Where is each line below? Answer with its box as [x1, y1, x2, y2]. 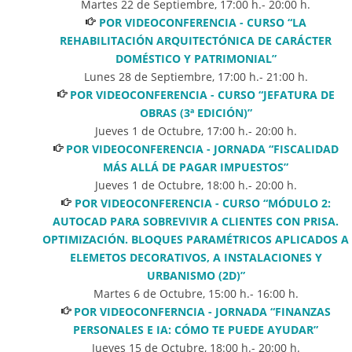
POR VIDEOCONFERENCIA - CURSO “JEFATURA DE [70, 86, 335, 102]
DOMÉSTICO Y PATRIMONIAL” [115, 50, 277, 66]
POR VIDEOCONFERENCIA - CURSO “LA [98, 14, 306, 30]
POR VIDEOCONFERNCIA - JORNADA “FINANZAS [74, 303, 332, 319]
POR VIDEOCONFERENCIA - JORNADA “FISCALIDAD [66, 141, 339, 156]
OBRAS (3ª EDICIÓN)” [139, 104, 252, 120]
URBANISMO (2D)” [146, 267, 245, 283]
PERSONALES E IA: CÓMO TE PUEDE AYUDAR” [73, 321, 318, 337]
